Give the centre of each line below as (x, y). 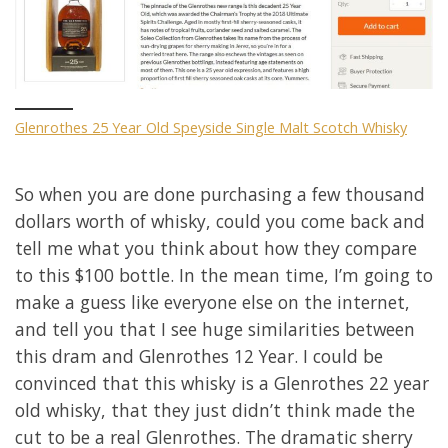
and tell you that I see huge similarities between (215, 328)
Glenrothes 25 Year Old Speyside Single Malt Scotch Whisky (211, 126)
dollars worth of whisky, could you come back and (220, 220)
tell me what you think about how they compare (216, 247)
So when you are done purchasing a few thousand (220, 193)
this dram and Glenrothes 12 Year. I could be (199, 355)
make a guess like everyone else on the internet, (212, 301)
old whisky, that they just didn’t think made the (215, 409)
